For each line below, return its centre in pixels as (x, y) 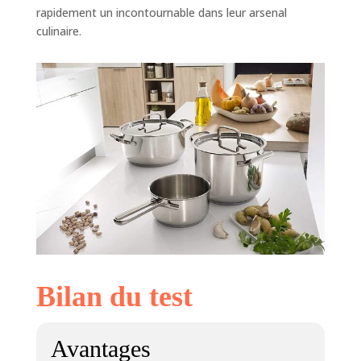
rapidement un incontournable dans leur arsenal (161, 12)
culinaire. (58, 31)
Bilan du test (114, 297)
